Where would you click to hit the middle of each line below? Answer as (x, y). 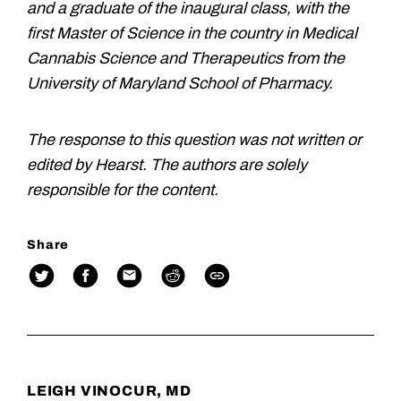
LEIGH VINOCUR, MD (109, 390)
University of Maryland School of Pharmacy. (180, 83)
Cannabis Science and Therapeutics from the (186, 58)
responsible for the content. (123, 189)
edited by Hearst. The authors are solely (167, 164)
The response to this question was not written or (194, 139)
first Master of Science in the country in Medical (192, 33)
